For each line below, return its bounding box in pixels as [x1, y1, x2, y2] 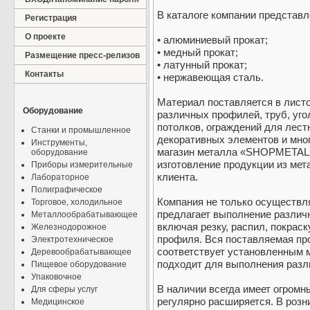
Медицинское [31, 297, 84, 307]
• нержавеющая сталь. [157, 71, 264, 84]
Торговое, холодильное [31, 197, 122, 207]
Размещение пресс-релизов [25, 51, 140, 60]
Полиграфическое [31, 185, 102, 194]
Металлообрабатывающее [31, 210, 138, 219]
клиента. [157, 171, 198, 183]
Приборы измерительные [31, 160, 133, 170]
